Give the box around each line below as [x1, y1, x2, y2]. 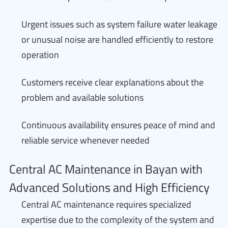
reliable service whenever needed [21, 132, 150, 149]
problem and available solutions [21, 89, 144, 106]
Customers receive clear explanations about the [21, 74, 204, 91]
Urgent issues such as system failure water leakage [21, 16, 217, 33]
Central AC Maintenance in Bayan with [9, 158, 203, 181]
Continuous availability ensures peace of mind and [21, 117, 215, 133]
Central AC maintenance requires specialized [21, 196, 191, 213]
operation [21, 46, 59, 63]
